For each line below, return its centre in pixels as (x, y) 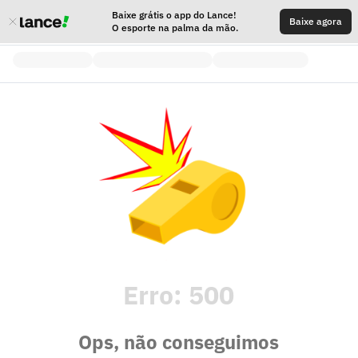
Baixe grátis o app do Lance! (174, 15)
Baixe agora (316, 21)
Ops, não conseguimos (179, 342)
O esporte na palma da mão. (175, 28)
